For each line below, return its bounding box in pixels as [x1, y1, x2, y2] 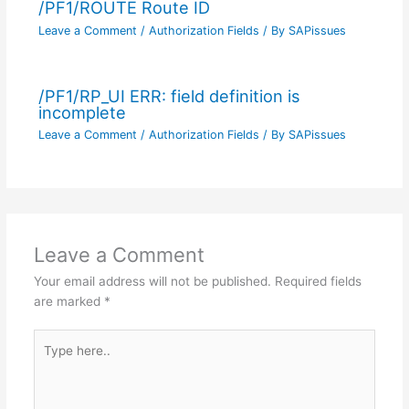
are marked [33, 293, 104, 309]
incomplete [37, 101, 126, 122]
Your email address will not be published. [33, 273, 271, 288]
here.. [32, 351, 67, 367]
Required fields [274, 273, 362, 288]
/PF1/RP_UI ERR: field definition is [37, 85, 300, 106]
